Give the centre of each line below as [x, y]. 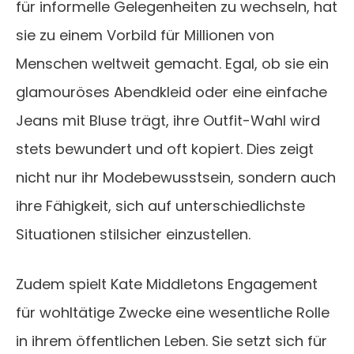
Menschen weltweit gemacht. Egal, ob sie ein [172, 64]
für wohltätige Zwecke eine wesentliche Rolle [173, 313]
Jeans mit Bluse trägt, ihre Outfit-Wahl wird [168, 121]
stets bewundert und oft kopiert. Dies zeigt [165, 149]
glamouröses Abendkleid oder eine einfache [171, 92]
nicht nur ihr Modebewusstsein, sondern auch [176, 178]
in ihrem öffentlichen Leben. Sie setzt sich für [171, 341]
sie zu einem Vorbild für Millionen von [145, 36]
